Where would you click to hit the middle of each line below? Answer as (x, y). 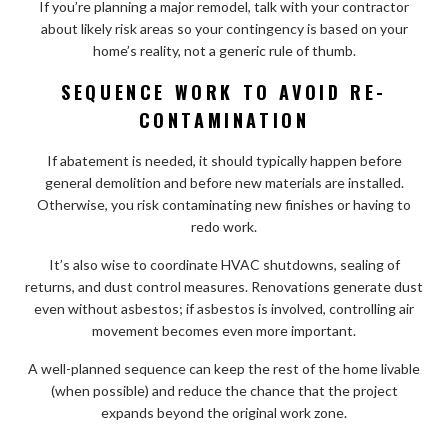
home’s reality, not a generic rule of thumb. (224, 50)
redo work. (224, 226)
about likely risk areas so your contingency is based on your (224, 28)
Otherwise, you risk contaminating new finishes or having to (224, 204)
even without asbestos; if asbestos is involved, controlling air (224, 308)
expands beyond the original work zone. (224, 412)
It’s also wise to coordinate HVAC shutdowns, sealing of (224, 264)
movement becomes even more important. (224, 330)
